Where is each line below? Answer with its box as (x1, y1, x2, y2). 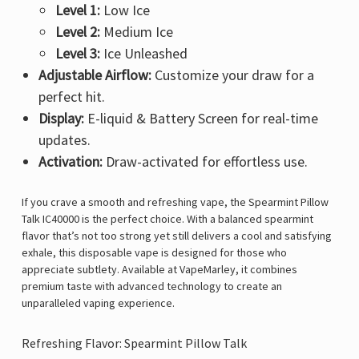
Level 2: (55, 22, 101, 42)
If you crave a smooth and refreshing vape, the (22, 195, 248, 210)
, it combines (236, 262, 297, 277)
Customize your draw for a (151, 66, 314, 85)
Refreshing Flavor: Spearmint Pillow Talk (22, 335, 247, 352)
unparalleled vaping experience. (22, 296, 175, 311)
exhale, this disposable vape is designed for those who (22, 245, 287, 260)
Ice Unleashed (100, 44, 188, 63)
